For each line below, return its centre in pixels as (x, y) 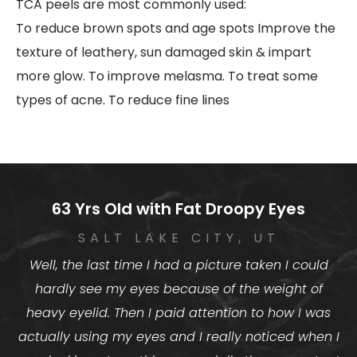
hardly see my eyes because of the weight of (178, 288)
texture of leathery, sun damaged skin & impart (164, 52)
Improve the (296, 28)
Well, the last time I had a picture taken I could (178, 265)
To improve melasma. (158, 76)
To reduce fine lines (169, 100)
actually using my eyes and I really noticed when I (178, 336)
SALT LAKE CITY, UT (178, 237)
